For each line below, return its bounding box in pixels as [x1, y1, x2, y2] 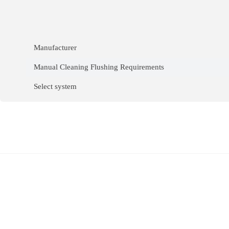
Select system [34, 82, 77, 90]
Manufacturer [34, 43, 77, 52]
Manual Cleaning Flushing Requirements [34, 63, 164, 71]
